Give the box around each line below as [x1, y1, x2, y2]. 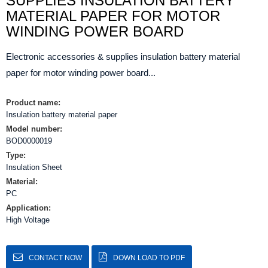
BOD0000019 [6, 136, 52, 145]
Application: [6, 203, 51, 212]
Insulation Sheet [6, 163, 62, 172]
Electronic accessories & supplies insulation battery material [6, 51, 240, 62]
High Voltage [6, 215, 50, 224]
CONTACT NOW [29, 254, 82, 262]
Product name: [6, 98, 60, 107]
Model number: [6, 124, 62, 133]
